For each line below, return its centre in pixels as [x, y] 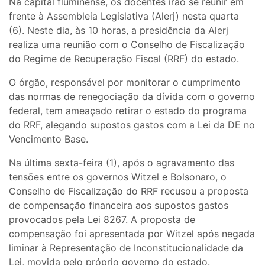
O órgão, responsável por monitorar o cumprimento [125, 82]
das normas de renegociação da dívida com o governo [132, 96]
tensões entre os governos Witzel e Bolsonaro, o [118, 177]
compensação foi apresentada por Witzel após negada [132, 233]
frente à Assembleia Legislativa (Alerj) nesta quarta [124, 16]
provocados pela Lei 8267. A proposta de [102, 219]
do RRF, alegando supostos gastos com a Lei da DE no [132, 125]
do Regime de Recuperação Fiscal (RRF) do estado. [124, 58]
